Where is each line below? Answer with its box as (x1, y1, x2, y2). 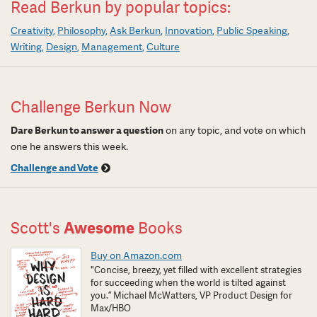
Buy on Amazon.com (91, 248, 183, 262)
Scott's (11, 217, 64, 238)
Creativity (11, 23, 53, 37)
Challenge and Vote (11, 161, 98, 174)
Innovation (165, 23, 212, 37)
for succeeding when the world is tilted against (91, 276, 287, 289)
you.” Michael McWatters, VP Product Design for (91, 289, 293, 301)
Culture (146, 40, 180, 53)
